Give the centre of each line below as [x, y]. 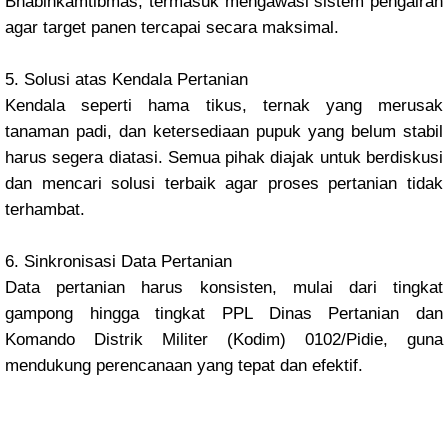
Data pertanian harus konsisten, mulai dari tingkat [224, 287]
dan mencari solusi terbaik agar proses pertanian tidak [224, 183]
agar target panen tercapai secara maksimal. [172, 27]
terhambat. [45, 209]
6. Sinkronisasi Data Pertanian [118, 261]
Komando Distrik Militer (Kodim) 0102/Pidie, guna [224, 339]
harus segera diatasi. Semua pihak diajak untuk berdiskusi [224, 157]
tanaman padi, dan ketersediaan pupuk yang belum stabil [224, 131]
